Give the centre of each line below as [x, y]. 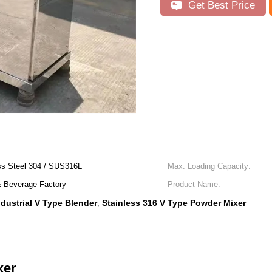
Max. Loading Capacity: [209, 166]
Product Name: [194, 184]
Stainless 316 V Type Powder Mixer [174, 203]
